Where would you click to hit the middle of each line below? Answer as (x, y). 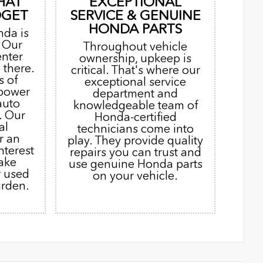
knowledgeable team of (135, 105)
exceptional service (136, 82)
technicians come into (135, 129)
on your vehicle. (136, 176)
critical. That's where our (135, 70)
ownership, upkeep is (136, 58)
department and (136, 94)
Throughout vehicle (136, 47)
